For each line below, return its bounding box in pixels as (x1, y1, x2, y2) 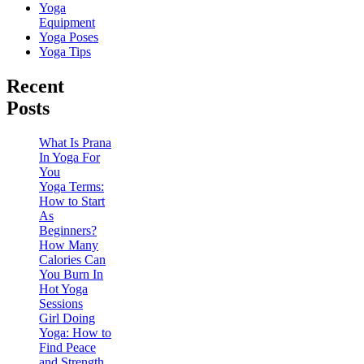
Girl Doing (39, 310, 95, 325)
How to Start (39, 193, 105, 208)
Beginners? (39, 223, 97, 237)
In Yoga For (39, 149, 100, 164)
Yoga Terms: (39, 179, 104, 193)
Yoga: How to (39, 325, 111, 340)
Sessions (39, 296, 83, 310)
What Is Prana (39, 135, 111, 149)
